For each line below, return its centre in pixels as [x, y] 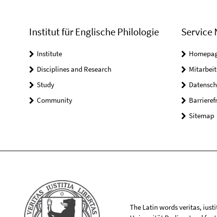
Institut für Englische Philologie [94, 32]
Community [54, 100]
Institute [49, 54]
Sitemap [201, 116]
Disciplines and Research [74, 69]
